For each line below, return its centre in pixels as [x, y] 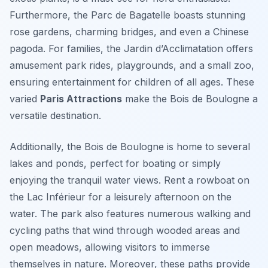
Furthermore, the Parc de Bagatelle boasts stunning [127, 15]
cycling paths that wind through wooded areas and [125, 231]
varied [25, 99]
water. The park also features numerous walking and [130, 214]
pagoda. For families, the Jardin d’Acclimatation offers [131, 49]
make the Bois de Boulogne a [190, 99]
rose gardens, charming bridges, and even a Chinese [129, 32]
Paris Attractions [81, 99]
